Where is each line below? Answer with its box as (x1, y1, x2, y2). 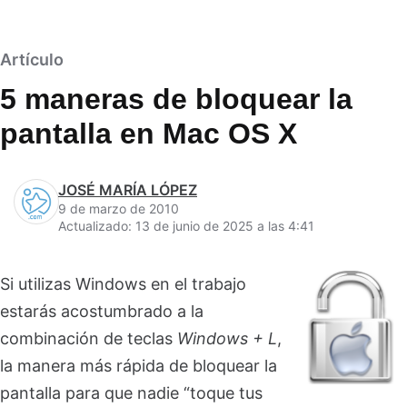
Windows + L (177, 329, 277, 348)
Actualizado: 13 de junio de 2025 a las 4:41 (58, 218, 314, 233)
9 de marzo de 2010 (58, 201, 179, 216)
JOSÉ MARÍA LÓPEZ (58, 181, 197, 199)
